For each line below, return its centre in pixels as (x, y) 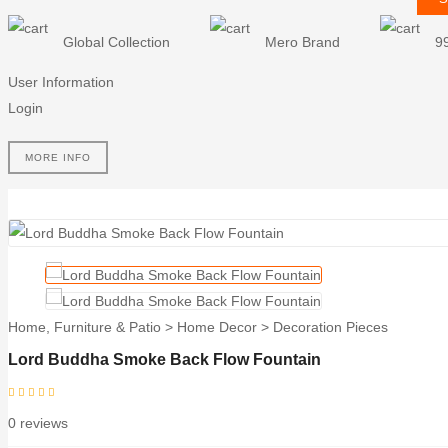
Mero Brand (302, 42)
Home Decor (217, 327)
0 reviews (38, 422)
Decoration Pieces (330, 327)
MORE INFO (58, 157)
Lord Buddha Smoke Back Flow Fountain (164, 359)
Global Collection (116, 42)
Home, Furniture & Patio (84, 327)
